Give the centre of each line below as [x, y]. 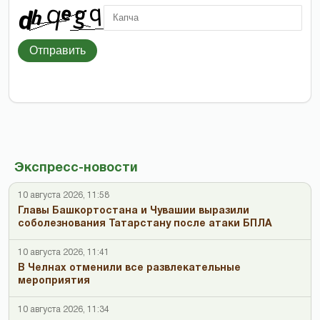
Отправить [57, 50]
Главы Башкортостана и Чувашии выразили [134, 211]
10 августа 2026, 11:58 [64, 195]
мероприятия [54, 281]
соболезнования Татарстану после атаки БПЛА [145, 224]
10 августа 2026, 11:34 [64, 309]
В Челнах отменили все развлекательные [129, 268]
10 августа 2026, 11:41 [64, 252]
